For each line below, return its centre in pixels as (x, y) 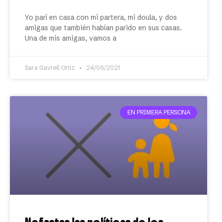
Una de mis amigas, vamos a (71, 38)
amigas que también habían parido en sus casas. (103, 28)
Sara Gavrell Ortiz (51, 68)
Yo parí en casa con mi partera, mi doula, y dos (101, 17)
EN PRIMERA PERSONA (159, 112)
